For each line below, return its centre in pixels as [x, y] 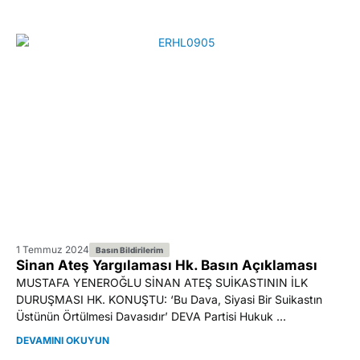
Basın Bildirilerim [129, 250]
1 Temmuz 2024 [53, 249]
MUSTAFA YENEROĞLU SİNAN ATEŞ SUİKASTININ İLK [162, 282]
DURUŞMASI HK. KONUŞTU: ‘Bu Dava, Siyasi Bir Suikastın [169, 299]
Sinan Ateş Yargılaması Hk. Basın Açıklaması [167, 265]
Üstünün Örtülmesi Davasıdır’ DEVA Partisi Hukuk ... [151, 316]
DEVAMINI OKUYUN [63, 341]
